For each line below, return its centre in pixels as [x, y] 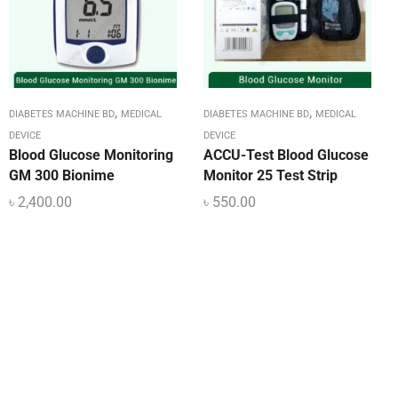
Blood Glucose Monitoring [91, 155]
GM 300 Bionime [62, 176]
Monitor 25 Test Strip [271, 176]
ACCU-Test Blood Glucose [286, 155]
